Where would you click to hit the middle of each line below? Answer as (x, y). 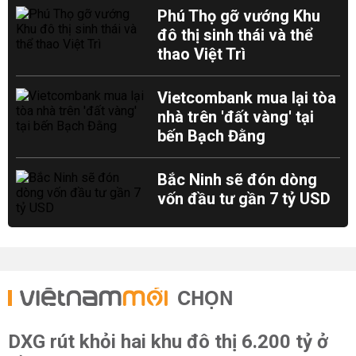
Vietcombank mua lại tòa (247, 98)
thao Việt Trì (202, 54)
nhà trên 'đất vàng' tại (236, 117)
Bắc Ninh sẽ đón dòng (238, 180)
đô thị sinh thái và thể (236, 35)
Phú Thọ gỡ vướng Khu (239, 16)
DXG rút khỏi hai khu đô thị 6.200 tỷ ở (168, 342)
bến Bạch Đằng (212, 136)
